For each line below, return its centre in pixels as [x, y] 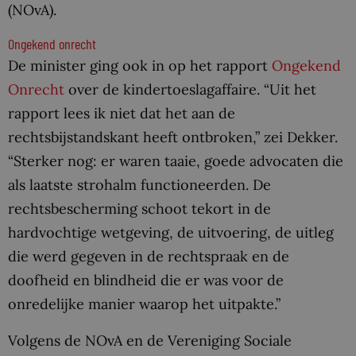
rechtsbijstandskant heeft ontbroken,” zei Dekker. [173, 137]
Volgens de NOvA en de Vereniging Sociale [150, 341]
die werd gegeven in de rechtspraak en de [149, 257]
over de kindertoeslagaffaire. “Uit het [190, 90]
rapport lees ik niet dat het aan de [122, 114]
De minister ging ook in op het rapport [140, 66]
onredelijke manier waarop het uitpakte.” [144, 304]
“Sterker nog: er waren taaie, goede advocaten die [176, 161]
